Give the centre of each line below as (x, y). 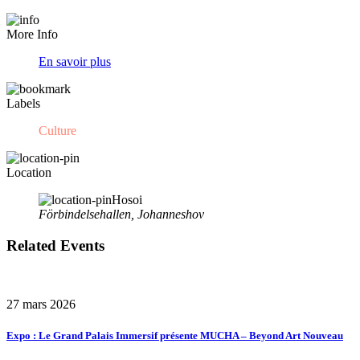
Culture (57, 131)
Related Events (55, 246)
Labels (23, 104)
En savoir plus (75, 62)
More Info (32, 35)
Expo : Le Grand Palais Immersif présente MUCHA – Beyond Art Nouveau (175, 335)
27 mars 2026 (41, 304)
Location (29, 173)
